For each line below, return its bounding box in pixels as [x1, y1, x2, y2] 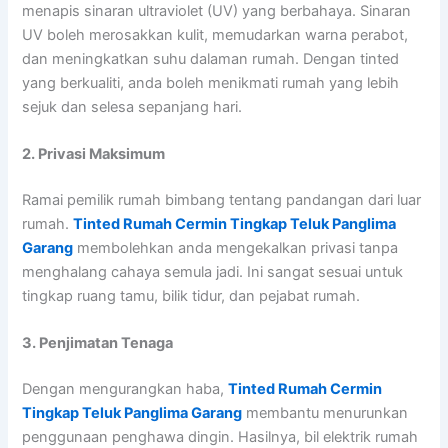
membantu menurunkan [242, 404, 409, 423]
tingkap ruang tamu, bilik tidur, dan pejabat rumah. [22, 286, 361, 305]
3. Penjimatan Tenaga [22, 334, 174, 353]
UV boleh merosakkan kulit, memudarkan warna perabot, [22, 25, 409, 44]
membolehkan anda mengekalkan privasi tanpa [73, 238, 399, 257]
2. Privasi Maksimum [22, 145, 166, 164]
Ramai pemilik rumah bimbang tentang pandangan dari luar [22, 190, 422, 209]
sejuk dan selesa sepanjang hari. [22, 97, 243, 116]
